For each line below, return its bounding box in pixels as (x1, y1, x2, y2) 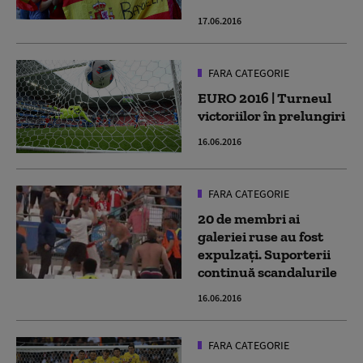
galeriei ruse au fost (198, 227, 323, 246)
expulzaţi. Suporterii (198, 245, 331, 263)
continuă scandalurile (198, 263, 337, 281)
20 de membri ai (198, 209, 300, 228)
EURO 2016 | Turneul (198, 88, 331, 107)
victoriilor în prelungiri (198, 106, 345, 125)
